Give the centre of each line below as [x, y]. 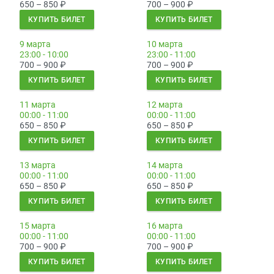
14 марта [165, 165]
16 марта [165, 226]
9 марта [35, 44]
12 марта [165, 105]
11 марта [38, 105]
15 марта [38, 226]
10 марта [165, 44]
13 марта [38, 165]
